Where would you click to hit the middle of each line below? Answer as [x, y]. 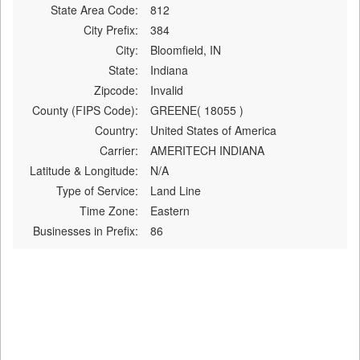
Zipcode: [116, 90]
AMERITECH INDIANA [207, 150]
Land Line [175, 190]
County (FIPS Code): [85, 110]
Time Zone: [108, 210]
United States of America [213, 130]
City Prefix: [110, 29]
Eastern [170, 210]
